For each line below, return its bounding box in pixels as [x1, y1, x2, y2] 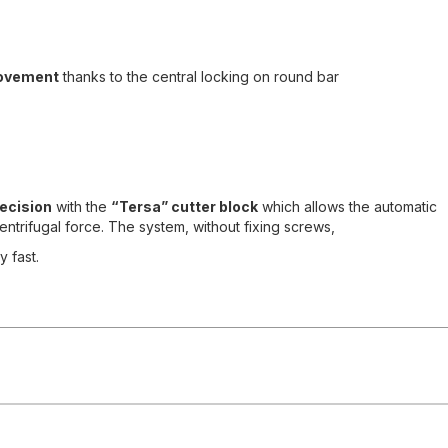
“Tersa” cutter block [110, 198, 258, 216]
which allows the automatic [257, 198, 437, 216]
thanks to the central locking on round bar [58, 68, 339, 86]
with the [51, 198, 111, 216]
